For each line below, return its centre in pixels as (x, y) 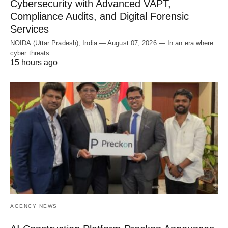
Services (30, 29)
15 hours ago (34, 62)
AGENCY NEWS (34, 206)
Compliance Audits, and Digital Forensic (99, 16)
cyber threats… (33, 53)
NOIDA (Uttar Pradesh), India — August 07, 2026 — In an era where (112, 43)
